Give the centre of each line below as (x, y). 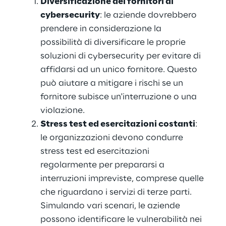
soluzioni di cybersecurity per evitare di (122, 56)
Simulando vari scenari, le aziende (111, 206)
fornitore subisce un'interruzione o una (120, 97)
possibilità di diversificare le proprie (114, 42)
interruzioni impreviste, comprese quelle (123, 179)
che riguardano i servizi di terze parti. (117, 192)
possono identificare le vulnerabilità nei (122, 219)
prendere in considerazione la (102, 29)
